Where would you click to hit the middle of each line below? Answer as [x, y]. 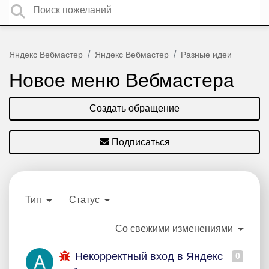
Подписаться [141, 142]
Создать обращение [134, 108]
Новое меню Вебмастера [122, 80]
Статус [85, 200]
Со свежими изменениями [176, 228]
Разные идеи [206, 55]
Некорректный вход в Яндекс [147, 256]
